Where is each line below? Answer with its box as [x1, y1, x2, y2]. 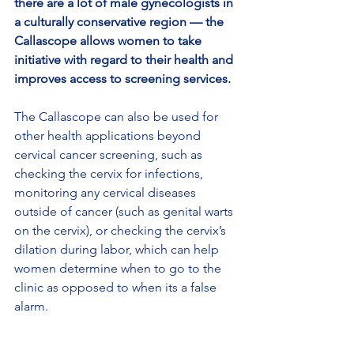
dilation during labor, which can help [14, 242, 222, 258]
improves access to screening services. [14, 71, 231, 87]
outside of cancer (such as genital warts [14, 204, 236, 220]
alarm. [14, 299, 48, 314]
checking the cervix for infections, [14, 166, 206, 182]
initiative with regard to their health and [14, 52, 236, 68]
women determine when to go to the [14, 261, 224, 277]
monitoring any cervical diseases [14, 185, 199, 201]
